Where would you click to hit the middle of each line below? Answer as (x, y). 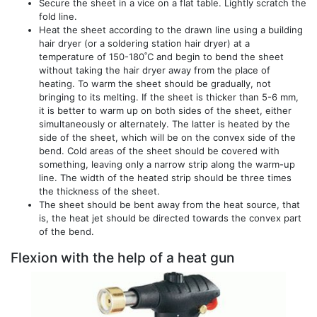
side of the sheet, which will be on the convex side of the (167, 137)
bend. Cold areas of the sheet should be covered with (159, 150)
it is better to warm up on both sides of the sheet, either (165, 110)
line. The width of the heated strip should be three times (165, 177)
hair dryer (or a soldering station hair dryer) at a (144, 43)
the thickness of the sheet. (99, 191)
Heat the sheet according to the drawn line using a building (171, 29)
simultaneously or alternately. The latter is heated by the (165, 123)
